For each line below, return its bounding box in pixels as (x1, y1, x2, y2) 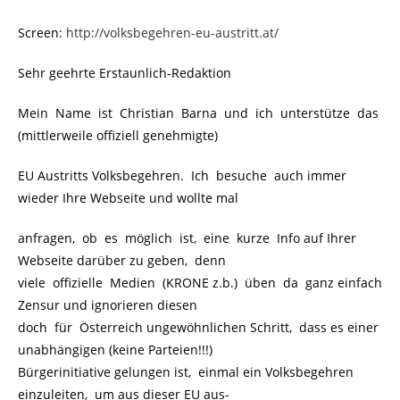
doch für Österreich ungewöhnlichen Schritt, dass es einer (18, 319, 379, 337)
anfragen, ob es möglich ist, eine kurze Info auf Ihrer (18, 229, 356, 247)
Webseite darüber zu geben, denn (18, 252, 226, 270)
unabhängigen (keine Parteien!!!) (18, 341, 212, 359)
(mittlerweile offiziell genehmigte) (18, 127, 218, 145)
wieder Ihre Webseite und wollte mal (18, 189, 238, 207)
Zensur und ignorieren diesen (18, 296, 197, 314)
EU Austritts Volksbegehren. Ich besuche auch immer (18, 167, 346, 185)
